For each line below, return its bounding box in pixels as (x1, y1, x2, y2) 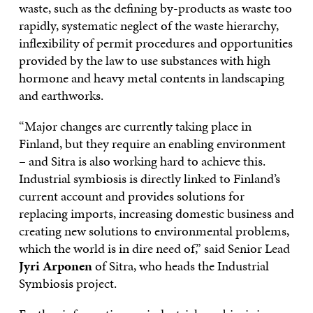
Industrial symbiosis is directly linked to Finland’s (18, 168, 280, 188)
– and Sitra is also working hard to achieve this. (18, 151, 265, 170)
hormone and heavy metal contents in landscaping (18, 68, 284, 87)
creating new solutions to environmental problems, (18, 221, 289, 240)
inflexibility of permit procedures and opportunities (18, 33, 293, 52)
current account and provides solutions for (18, 186, 245, 205)
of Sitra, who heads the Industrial (92, 256, 269, 275)
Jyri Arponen (18, 256, 92, 275)
